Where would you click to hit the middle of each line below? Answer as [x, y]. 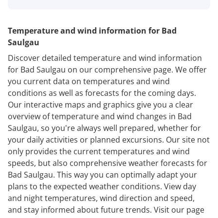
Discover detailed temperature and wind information [105, 58]
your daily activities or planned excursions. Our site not [109, 139]
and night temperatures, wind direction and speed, [101, 198]
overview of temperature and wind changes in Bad [100, 116]
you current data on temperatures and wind [89, 81]
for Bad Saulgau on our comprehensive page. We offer [107, 69]
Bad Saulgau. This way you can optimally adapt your [102, 174]
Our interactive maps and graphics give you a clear [100, 104]
